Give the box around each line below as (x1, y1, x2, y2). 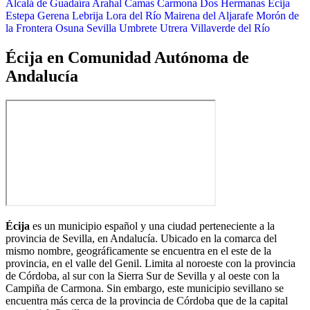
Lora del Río (106, 10, 161, 22)
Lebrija (72, 10, 103, 22)
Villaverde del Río (190, 22, 270, 35)
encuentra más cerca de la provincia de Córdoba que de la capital (6, 294, 288, 307)
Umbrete (119, 22, 157, 35)
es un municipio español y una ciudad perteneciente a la (30, 219, 275, 232)
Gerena (37, 10, 69, 22)
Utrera (160, 22, 188, 35)
